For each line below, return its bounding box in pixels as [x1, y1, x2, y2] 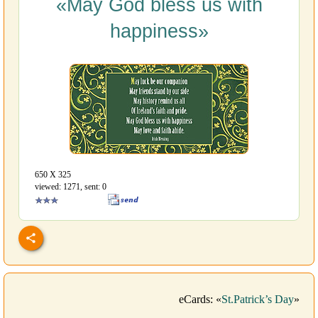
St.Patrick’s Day [221, 293, 294, 306]
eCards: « [179, 293, 221, 306]
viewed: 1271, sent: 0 [35, 182, 106, 192]
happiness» [109, 21, 209, 43]
